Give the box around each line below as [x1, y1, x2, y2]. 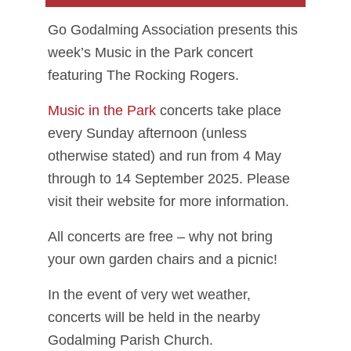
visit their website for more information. [48, 193, 289, 209]
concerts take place [156, 102, 281, 118]
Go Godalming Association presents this [48, 21, 298, 38]
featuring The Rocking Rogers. [48, 67, 239, 83]
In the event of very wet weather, [48, 286, 251, 302]
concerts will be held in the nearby [48, 309, 260, 325]
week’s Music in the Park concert [48, 44, 253, 60]
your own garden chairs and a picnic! [48, 251, 277, 267]
